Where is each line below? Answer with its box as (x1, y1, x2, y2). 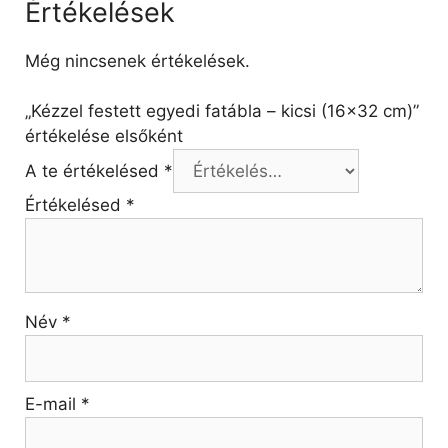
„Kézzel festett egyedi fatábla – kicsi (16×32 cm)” (25, 101, 419, 122)
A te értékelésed (25, 161, 164, 182)
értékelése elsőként (25, 126, 183, 147)
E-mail (25, 394, 81, 415)
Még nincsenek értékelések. (25, 50, 250, 71)
